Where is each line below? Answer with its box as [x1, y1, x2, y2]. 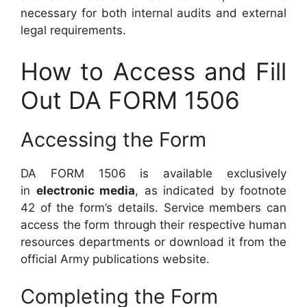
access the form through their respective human [21, 217, 286, 232]
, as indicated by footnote [135, 183, 286, 197]
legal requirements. [21, 23, 126, 37]
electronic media [36, 183, 135, 197]
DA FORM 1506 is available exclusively [21, 166, 286, 180]
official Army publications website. [21, 251, 210, 266]
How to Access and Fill [21, 56, 286, 86]
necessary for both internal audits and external [21, 6, 286, 20]
